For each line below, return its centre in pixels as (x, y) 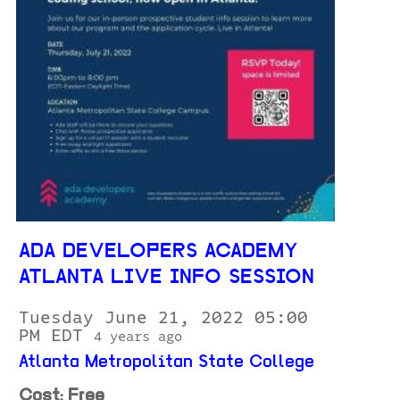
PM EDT (56, 336)
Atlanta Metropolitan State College (167, 363)
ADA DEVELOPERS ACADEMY (158, 253)
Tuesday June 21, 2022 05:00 (163, 318)
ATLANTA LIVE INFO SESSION (167, 279)
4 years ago (138, 337)
